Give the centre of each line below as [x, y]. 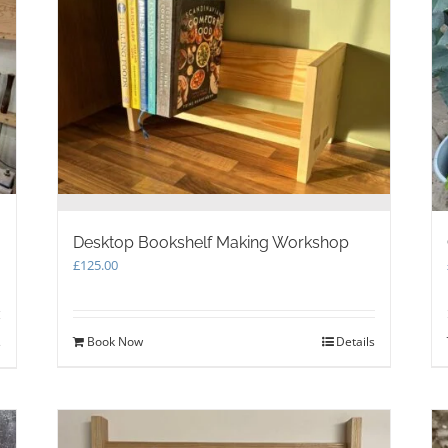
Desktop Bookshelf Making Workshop [211, 243]
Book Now [115, 342]
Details [355, 342]
